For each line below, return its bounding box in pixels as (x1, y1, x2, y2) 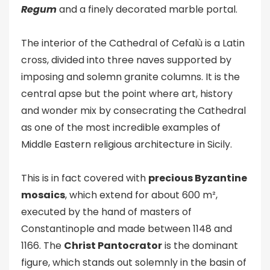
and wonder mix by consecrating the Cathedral (21, 104, 246, 118)
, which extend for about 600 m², (65, 188, 218, 202)
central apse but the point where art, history (21, 87, 233, 101)
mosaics (21, 188, 65, 202)
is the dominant (162, 239, 238, 253)
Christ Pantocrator (64, 239, 162, 253)
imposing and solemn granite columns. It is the (21, 70, 240, 84)
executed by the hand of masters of (21, 205, 192, 219)
